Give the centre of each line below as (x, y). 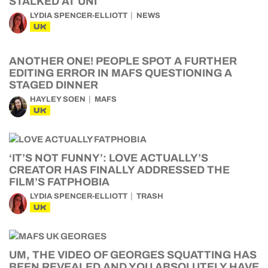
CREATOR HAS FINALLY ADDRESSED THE (119, 170)
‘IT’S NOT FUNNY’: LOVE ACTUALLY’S (109, 158)
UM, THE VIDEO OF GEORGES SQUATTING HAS (133, 255)
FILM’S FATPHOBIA (59, 182)
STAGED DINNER (54, 85)
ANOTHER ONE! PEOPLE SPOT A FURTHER (123, 61)
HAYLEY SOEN (58, 99)
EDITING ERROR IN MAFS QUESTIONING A (121, 73)
